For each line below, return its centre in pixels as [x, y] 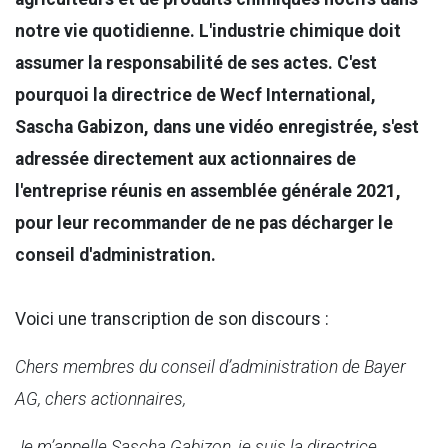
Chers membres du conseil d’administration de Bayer [210, 367]
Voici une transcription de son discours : [172, 319]
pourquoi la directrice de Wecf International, [195, 95]
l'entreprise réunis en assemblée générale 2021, [208, 191]
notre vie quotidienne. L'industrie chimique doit [208, 31]
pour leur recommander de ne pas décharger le [204, 223]
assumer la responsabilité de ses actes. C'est [196, 63]
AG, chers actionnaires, [100, 399]
